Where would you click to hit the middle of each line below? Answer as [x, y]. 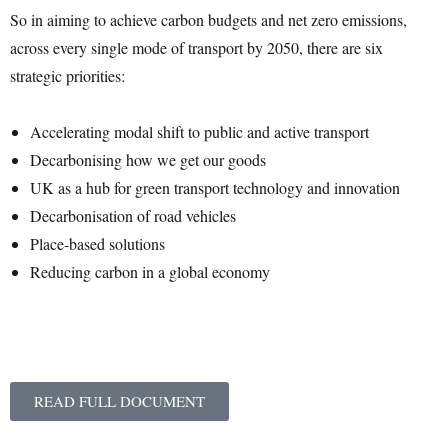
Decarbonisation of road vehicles [133, 215]
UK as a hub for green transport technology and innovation [215, 187]
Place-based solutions [97, 243]
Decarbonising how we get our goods [148, 159]
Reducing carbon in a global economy [150, 271]
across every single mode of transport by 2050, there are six [196, 47]
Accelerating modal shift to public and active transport [199, 131]
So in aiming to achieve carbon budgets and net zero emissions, [208, 19]
